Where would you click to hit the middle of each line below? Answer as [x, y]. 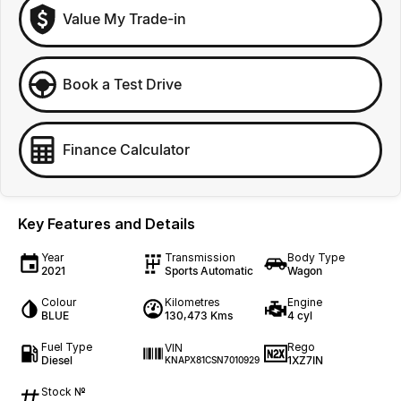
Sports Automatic [209, 270]
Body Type [316, 257]
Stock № [64, 391]
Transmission [200, 257]
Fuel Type [67, 346]
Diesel [57, 360]
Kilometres [192, 302]
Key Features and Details [107, 223]
